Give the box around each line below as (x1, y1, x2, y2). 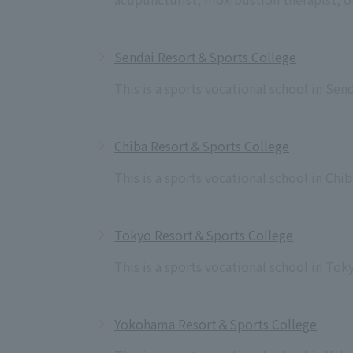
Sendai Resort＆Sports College (114, 46, 296, 66)
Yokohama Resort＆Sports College (114, 314, 317, 333)
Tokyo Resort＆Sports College (114, 225, 293, 244)
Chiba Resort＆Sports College (114, 136, 289, 155)
